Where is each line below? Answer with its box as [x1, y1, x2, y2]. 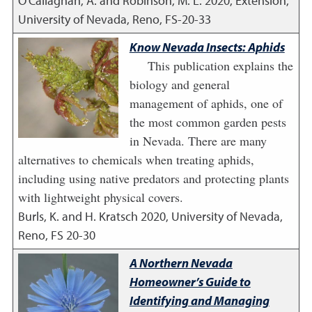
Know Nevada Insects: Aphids [129, 39, 285, 55]
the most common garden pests [129, 114, 286, 130]
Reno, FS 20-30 [17, 227, 95, 243]
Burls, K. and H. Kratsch [17, 208, 138, 224]
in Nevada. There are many [129, 132, 267, 149]
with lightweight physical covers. [17, 189, 183, 205]
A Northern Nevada [129, 255, 233, 271]
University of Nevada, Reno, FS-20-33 [17, 11, 211, 27]
